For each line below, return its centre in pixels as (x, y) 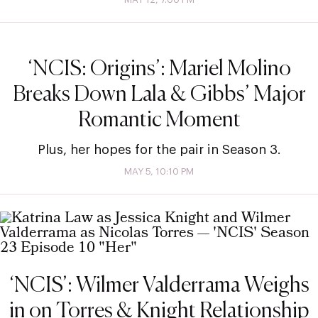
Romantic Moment (159, 120)
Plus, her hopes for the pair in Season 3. (159, 149)
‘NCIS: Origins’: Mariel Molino (159, 69)
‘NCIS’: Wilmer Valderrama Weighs (159, 286)
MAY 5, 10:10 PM (159, 171)
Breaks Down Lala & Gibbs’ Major (159, 95)
